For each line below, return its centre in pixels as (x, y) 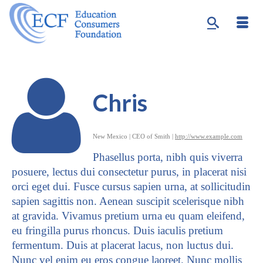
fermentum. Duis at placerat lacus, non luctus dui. (123, 245)
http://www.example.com (209, 136)
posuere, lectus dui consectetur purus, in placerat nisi (129, 172)
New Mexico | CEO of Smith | (134, 136)
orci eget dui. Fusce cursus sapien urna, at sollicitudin (131, 186)
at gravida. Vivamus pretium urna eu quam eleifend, (128, 216)
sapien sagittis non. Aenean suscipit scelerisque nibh (128, 201)
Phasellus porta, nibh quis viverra (168, 157)
